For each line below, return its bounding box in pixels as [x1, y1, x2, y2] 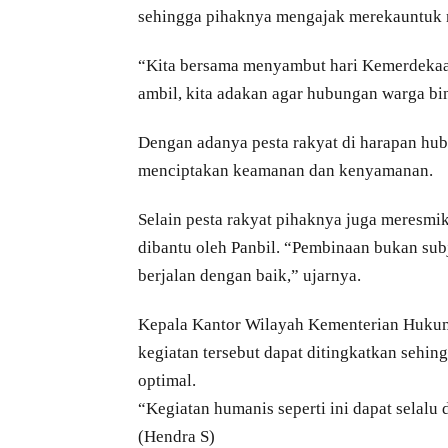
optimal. [138, 371, 196, 391]
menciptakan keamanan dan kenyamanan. [138, 161, 433, 181]
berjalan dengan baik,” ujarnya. [138, 266, 361, 286]
